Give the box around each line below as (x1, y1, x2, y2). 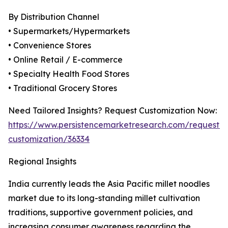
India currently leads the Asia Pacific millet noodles (8, 179, 210, 189)
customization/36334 (8, 134, 90, 145)
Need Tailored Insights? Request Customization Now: (8, 105, 217, 116)
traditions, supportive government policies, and (8, 207, 193, 218)
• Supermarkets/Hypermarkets (8, 26, 130, 37)
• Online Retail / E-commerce (8, 54, 123, 65)
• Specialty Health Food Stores (8, 69, 129, 79)
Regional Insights (8, 156, 76, 167)
